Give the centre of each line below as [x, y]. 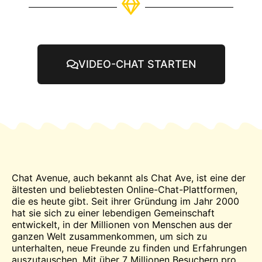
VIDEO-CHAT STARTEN [137, 64]
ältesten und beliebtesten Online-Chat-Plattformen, [125, 190]
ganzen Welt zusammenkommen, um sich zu [109, 237]
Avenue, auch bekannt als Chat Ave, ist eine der [139, 178]
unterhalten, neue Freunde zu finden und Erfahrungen [129, 248]
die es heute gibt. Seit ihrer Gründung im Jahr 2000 [125, 201]
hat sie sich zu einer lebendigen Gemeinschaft [113, 213]
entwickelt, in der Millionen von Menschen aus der [122, 225]
